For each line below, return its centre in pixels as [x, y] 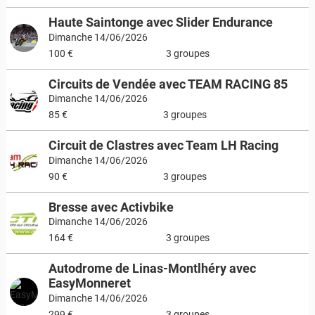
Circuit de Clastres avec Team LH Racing [163, 145]
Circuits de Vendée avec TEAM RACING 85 [168, 84]
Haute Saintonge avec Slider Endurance [160, 22]
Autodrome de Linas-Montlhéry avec [152, 268]
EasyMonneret [89, 283]
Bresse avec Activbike [111, 207]
